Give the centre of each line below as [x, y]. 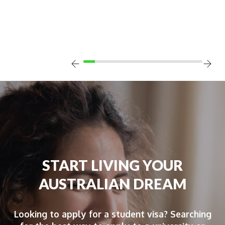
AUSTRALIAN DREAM [113, 184]
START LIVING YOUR [113, 165]
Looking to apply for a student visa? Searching [113, 214]
